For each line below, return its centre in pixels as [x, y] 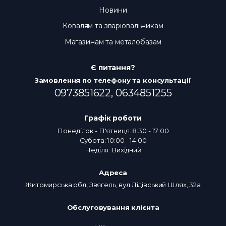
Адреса [113, 172]
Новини [113, 10]
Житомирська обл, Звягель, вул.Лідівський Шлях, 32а [113, 184]
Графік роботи [113, 118]
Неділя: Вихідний [113, 150]
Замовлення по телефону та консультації [113, 80]
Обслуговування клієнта [113, 207]
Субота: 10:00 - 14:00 [113, 140]
